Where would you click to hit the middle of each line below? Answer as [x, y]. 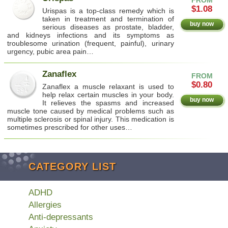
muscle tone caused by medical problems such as [91, 111]
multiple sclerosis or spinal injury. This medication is [91, 119]
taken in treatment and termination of [108, 19]
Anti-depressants [61, 217]
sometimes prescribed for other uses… [70, 127]
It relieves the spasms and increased [108, 103]
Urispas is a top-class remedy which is [108, 10]
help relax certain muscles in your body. [108, 94]
